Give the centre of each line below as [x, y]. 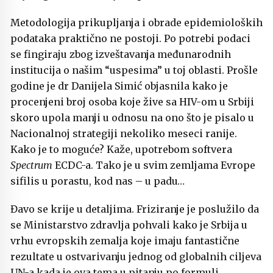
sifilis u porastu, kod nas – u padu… [97, 181]
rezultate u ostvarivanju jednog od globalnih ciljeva [136, 257]
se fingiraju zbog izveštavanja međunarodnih [121, 55]
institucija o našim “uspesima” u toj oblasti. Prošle [134, 70]
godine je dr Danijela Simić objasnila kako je [119, 86]
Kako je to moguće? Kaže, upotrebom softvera [121, 150]
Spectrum [33, 165]
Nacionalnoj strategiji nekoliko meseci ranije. [124, 134]
